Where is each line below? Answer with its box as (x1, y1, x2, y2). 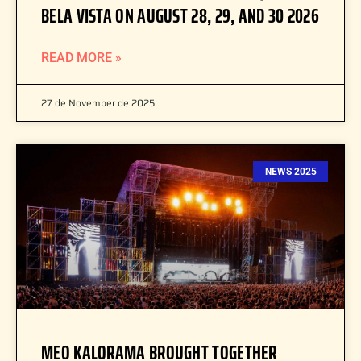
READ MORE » (41, 50, 122, 65)
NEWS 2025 (264, 166, 317, 178)
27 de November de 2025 (41, 95, 155, 110)
